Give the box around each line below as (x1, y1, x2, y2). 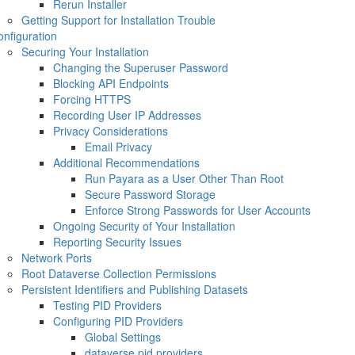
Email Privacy (84, 139, 152, 155)
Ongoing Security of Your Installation (52, 218, 235, 234)
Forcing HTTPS (52, 91, 131, 107)
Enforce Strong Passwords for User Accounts (84, 202, 311, 218)
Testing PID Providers (52, 297, 162, 313)
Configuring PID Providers (52, 313, 183, 329)
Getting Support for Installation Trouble (21, 12, 216, 28)
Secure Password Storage (84, 186, 216, 202)
